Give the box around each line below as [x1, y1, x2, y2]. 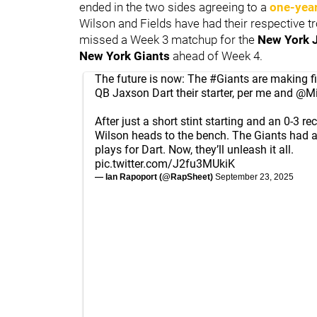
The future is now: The [95, 71, 209, 86]
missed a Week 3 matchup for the [79, 32, 258, 47]
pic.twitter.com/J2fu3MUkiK [95, 156, 235, 171]
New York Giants [79, 48, 173, 63]
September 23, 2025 [215, 171, 294, 182]
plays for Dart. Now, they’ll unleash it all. [95, 142, 294, 156]
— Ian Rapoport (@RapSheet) [95, 171, 215, 182]
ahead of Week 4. [173, 48, 263, 63]
